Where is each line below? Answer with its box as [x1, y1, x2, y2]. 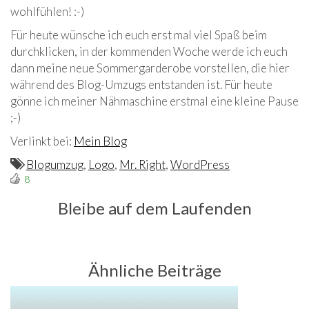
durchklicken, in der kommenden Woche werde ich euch [10, 44, 288, 59]
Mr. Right [119, 157, 166, 172]
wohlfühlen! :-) [10, 4, 84, 19]
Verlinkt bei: [10, 134, 74, 149]
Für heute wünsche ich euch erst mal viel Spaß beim [10, 28, 267, 43]
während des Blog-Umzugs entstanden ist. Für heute [10, 77, 272, 92]
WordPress [170, 157, 230, 172]
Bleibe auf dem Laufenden [57, 198, 252, 219]
